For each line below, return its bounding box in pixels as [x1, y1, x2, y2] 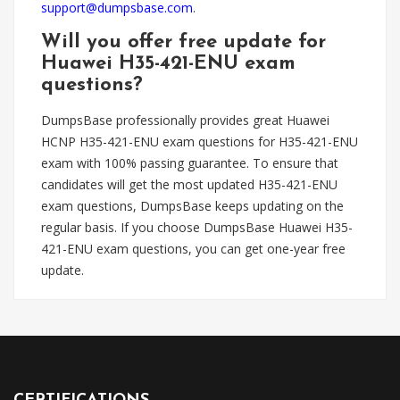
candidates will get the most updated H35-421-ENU [41, 176, 337, 193]
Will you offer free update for [41, 32, 326, 53]
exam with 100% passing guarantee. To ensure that [41, 154, 338, 171]
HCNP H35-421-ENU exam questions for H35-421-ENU [41, 133, 358, 150]
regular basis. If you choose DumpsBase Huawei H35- [41, 219, 353, 236]
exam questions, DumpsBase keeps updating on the [41, 197, 344, 214]
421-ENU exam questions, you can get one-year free [41, 240, 346, 257]
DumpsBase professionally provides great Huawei [41, 112, 329, 129]
